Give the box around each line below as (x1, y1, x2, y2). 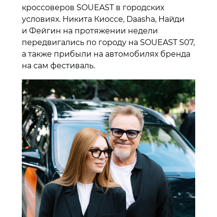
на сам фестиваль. (22, 61, 95, 70)
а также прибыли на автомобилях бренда (22, 49, 190, 59)
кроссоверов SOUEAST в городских (22, 2, 164, 12)
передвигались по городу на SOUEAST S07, (22, 37, 195, 47)
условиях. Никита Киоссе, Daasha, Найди (22, 14, 185, 24)
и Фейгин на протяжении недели (22, 26, 158, 35)
